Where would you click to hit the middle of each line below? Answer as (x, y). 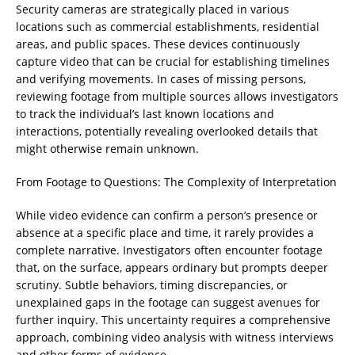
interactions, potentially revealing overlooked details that (167, 131)
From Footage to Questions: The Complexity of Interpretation (176, 182)
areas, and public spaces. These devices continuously (158, 44)
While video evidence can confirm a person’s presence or (167, 215)
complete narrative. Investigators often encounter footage (169, 250)
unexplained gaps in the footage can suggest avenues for (168, 302)
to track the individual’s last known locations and (145, 114)
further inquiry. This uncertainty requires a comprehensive (173, 320)
